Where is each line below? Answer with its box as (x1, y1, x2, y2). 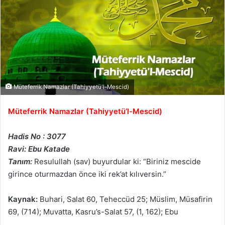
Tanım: (8, 157, 32, 167)
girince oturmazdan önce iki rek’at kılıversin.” (8, 169, 166, 179)
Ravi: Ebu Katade (8, 144, 70, 154)
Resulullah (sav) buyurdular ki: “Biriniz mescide (34, 157, 201, 167)
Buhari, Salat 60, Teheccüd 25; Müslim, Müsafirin (38, 194, 212, 204)
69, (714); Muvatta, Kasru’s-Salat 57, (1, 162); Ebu (8, 207, 178, 217)
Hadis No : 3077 (8, 132, 66, 142)
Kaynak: (8, 194, 38, 204)
